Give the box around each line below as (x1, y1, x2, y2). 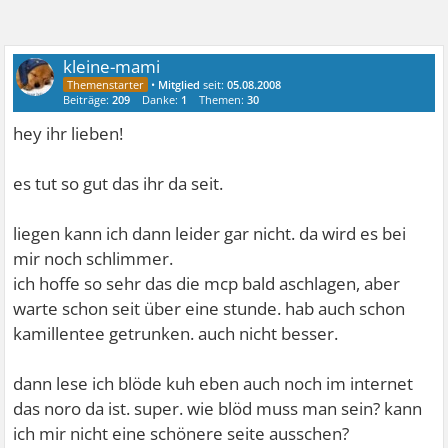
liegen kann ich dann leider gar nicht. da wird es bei (13, 222, 407, 245)
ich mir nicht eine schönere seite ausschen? (13, 422, 350, 445)
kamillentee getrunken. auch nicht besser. (13, 322, 339, 345)
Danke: (142, 92, 182, 107)
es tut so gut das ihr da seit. (13, 172, 224, 195)
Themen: (199, 92, 248, 107)
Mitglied (158, 77, 201, 92)
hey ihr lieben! (13, 122, 124, 145)
